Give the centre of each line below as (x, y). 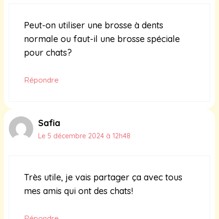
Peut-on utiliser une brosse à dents (94, 25)
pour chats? (48, 53)
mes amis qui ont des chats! (78, 191)
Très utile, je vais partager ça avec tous (103, 177)
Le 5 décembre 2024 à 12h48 (84, 136)
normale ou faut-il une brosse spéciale (102, 39)
